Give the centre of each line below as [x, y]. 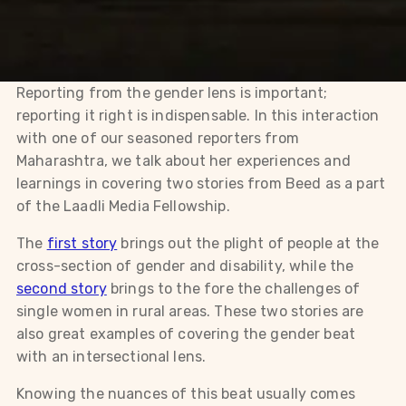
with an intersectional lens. [111, 357]
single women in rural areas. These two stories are [190, 311]
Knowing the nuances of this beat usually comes [186, 394]
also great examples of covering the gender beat [186, 334]
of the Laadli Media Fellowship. [123, 206]
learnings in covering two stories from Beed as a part [201, 184]
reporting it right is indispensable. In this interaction [198, 116]
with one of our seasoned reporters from [158, 138]
